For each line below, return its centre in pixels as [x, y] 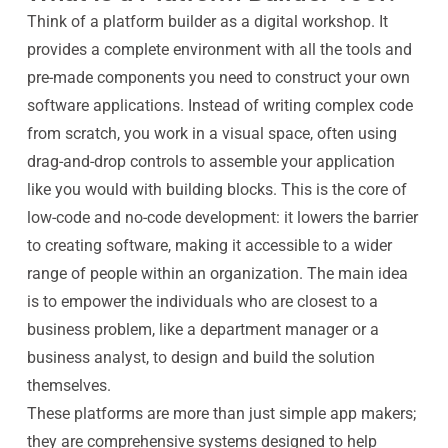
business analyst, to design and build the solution [200, 357]
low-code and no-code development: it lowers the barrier [222, 217]
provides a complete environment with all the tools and [219, 49]
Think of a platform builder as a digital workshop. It [207, 21]
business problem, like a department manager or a [202, 329]
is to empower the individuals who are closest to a [202, 301]
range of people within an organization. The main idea [217, 273]
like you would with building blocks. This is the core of [216, 189]
